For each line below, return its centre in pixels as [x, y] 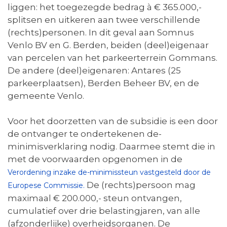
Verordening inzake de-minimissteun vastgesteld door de [109, 172]
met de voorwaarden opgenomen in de [95, 159]
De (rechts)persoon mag [140, 185]
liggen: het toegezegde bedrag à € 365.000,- [105, 7]
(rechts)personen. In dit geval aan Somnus [101, 32]
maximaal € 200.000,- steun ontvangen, [95, 198]
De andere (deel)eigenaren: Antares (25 [94, 70]
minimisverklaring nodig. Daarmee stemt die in [111, 146]
